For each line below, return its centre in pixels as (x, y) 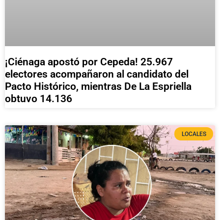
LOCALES (194, 134)
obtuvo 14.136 (39, 99)
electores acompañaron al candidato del (97, 74)
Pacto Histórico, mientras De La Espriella (98, 87)
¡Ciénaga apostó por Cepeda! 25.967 (89, 62)
